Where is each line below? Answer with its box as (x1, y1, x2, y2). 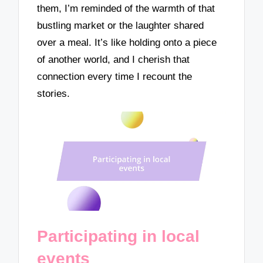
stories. (37, 88, 70, 100)
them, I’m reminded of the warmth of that (37, 3, 215, 15)
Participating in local (37, 227, 200, 246)
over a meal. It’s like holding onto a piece (37, 37, 217, 49)
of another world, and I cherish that (37, 54, 190, 66)
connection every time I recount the (37, 71, 193, 83)
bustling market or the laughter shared (37, 20, 204, 32)
